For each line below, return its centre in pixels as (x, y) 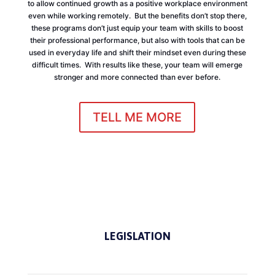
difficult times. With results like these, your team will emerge (137, 65)
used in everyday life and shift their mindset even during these (137, 53)
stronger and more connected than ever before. (137, 77)
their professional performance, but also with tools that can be (137, 41)
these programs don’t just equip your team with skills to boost (137, 28)
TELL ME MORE (137, 118)
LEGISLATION (137, 236)
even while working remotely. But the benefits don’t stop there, (137, 16)
